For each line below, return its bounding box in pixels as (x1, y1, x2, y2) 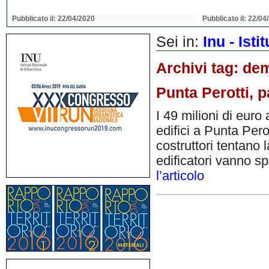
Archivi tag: (156, 60, 243, 76)
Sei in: (156, 34, 203, 50)
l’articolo (156, 169, 204, 184)
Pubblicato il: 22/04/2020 (12, 14, 95, 23)
